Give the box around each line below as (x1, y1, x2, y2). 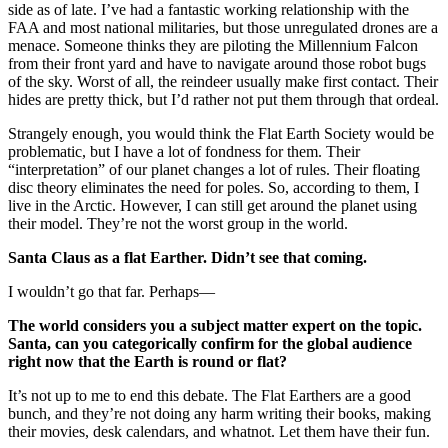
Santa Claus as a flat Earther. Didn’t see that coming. (8, 248, 371, 266)
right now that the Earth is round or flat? (8, 352, 287, 370)
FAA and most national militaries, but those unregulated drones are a (8, 18, 438, 36)
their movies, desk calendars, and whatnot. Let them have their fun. (8, 422, 430, 440)
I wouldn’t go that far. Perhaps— (8, 282, 215, 300)
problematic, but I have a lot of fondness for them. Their (8, 142, 360, 160)
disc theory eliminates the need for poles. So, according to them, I (8, 178, 419, 196)
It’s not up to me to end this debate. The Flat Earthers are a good (8, 386, 411, 404)
